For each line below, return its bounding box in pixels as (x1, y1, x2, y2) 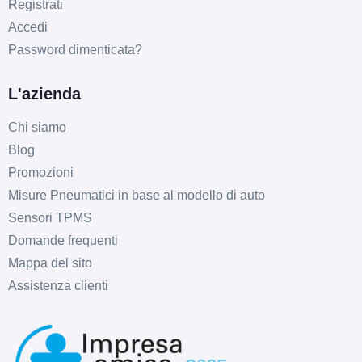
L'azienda (7, 84, 81, 103)
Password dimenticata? (7, 42, 142, 57)
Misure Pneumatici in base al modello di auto (7, 187, 265, 202)
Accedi (7, 19, 48, 34)
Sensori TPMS (7, 210, 92, 225)
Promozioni (7, 165, 74, 179)
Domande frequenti (7, 233, 118, 247)
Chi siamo (7, 120, 66, 134)
